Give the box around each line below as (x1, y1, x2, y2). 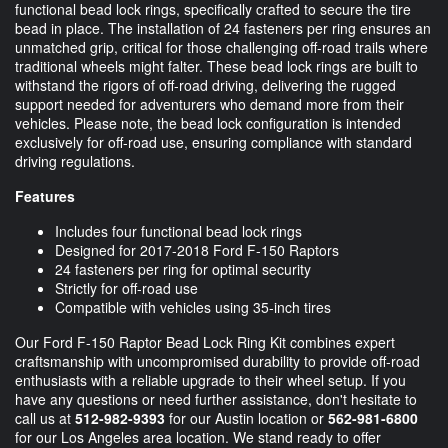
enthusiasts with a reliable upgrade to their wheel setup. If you (15, 370, 406, 391)
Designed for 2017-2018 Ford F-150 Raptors (55, 240, 339, 261)
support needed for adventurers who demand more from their (15, 94, 404, 115)
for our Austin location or (165, 408, 328, 429)
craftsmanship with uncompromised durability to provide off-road (15, 351, 420, 372)
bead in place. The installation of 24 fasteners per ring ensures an (15, 18, 431, 39)
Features (15, 186, 75, 207)
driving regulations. (15, 151, 135, 172)
